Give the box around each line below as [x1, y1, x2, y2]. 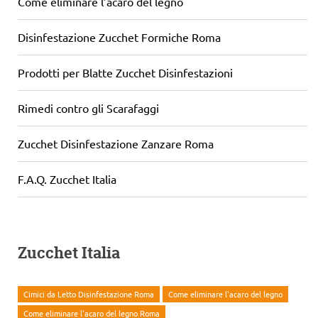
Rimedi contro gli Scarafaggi [18, 100, 159, 115]
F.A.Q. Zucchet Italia [18, 171, 116, 186]
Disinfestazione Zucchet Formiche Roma [18, 29, 221, 44]
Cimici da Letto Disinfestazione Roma [23, 287, 154, 300]
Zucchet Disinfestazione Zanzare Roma [18, 136, 214, 150]
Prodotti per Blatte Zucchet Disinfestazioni [18, 65, 233, 79]
